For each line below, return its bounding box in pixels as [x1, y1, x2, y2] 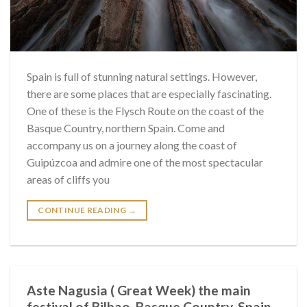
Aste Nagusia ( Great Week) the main [27, 282, 251, 298]
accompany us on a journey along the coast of [27, 138, 237, 151]
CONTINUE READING [38, 204, 128, 215]
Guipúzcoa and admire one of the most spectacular [27, 155, 263, 169]
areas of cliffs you [27, 172, 110, 186]
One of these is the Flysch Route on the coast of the [27, 103, 264, 117]
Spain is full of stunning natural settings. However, [27, 69, 257, 83]
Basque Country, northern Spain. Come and [27, 121, 225, 134]
